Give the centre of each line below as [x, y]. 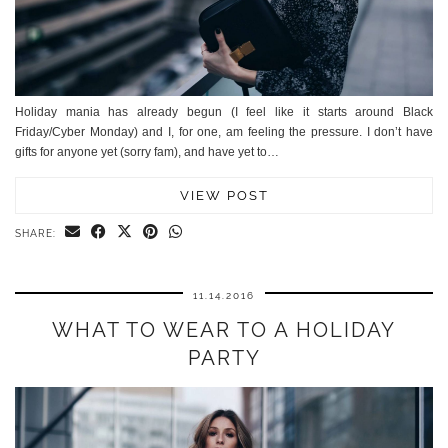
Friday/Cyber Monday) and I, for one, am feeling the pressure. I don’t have [224, 131]
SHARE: [37, 233]
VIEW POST [224, 195]
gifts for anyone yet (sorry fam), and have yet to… [147, 151]
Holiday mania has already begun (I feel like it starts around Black [224, 111]
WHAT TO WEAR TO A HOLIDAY [224, 329]
